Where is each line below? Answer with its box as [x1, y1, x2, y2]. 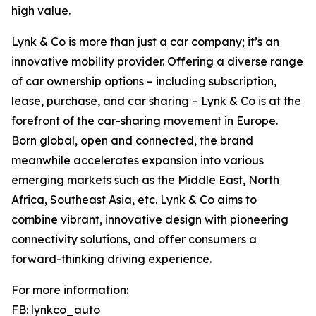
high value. [11, 4, 71, 18]
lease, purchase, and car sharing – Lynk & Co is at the [11, 94, 301, 109]
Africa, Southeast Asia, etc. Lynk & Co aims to [11, 193, 257, 207]
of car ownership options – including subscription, [11, 74, 276, 89]
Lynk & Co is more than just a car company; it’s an [11, 35, 279, 49]
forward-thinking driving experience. [11, 252, 212, 267]
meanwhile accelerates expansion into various [11, 153, 264, 168]
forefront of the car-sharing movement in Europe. [11, 114, 278, 128]
